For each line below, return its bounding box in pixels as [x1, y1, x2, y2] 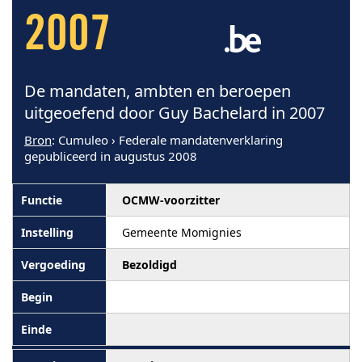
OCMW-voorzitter [122, 192, 220, 208]
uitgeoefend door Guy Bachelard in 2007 [24, 102, 325, 124]
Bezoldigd [122, 257, 177, 272]
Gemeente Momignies [122, 225, 242, 240]
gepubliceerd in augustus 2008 [24, 148, 197, 164]
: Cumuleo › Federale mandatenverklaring [52, 132, 283, 148]
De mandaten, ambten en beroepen [24, 80, 291, 102]
